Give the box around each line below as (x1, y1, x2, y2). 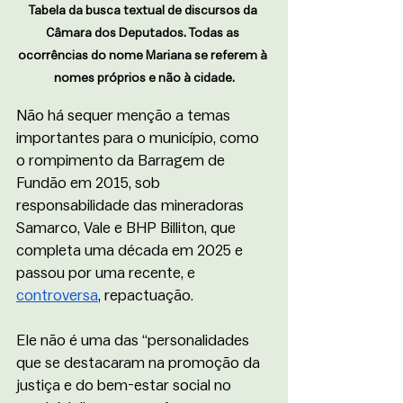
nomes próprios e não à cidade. (53, 71, 235, 85)
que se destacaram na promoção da (16, 354, 264, 371)
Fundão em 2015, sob (16, 175, 164, 191)
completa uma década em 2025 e (16, 242, 246, 258)
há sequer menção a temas (44, 107, 234, 123)
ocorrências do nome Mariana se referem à (18, 49, 270, 62)
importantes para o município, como (16, 130, 263, 146)
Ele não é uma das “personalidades (16, 332, 253, 348)
